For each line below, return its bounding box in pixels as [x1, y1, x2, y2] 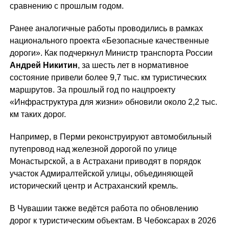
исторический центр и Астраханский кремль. [9, 181, 178, 190]
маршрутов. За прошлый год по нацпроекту [9, 85, 175, 94]
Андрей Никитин [9, 61, 78, 70]
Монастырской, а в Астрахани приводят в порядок [9, 157, 201, 166]
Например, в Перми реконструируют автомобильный [9, 132, 212, 141]
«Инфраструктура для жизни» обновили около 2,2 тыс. [9, 98, 217, 106]
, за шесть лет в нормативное [77, 61, 189, 70]
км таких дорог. [9, 110, 66, 119]
